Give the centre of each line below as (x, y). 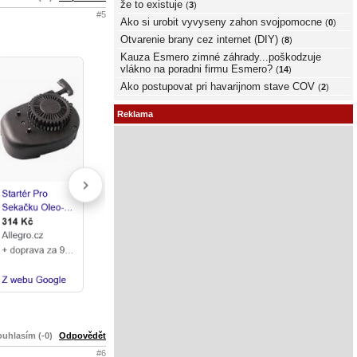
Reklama (135, 114)
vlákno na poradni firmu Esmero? (196, 69)
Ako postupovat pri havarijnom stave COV (218, 86)
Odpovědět (82, 335)
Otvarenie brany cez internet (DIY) (199, 39)
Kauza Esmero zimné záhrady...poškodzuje (221, 57)
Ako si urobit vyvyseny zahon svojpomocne (221, 22)
